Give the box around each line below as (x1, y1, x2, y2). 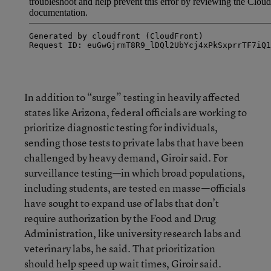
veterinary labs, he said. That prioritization (24, 241, 215, 255)
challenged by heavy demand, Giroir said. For (24, 151, 227, 165)
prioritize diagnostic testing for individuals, (24, 120, 218, 134)
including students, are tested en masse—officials (24, 181, 246, 195)
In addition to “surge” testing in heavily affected (24, 90, 240, 104)
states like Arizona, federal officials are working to (24, 105, 247, 119)
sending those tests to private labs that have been (24, 135, 244, 149)
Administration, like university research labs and (24, 226, 241, 240)
